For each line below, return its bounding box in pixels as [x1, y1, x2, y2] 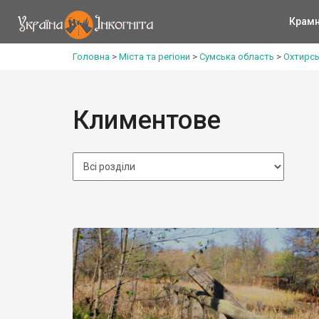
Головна [73, 51, 110, 62]
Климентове [73, 105, 221, 135]
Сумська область [199, 51, 274, 62]
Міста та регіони [119, 51, 190, 62]
